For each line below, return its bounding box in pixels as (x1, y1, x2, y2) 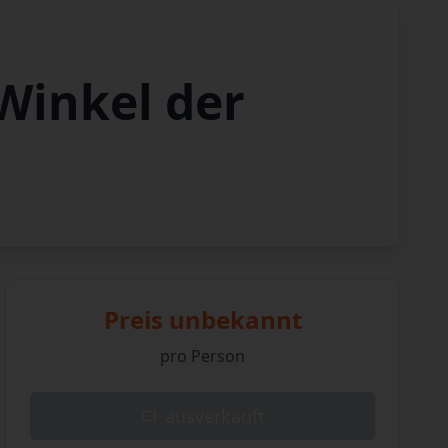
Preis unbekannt (103, 303, 302, 336)
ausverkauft (164, 404, 265, 428)
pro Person (160, 345, 246, 367)
